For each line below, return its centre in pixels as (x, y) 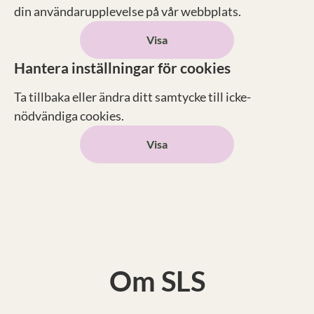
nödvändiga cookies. (69, 116)
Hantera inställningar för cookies (122, 68)
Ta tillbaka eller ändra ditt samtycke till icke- (132, 97)
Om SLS (157, 281)
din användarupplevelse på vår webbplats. (128, 11)
